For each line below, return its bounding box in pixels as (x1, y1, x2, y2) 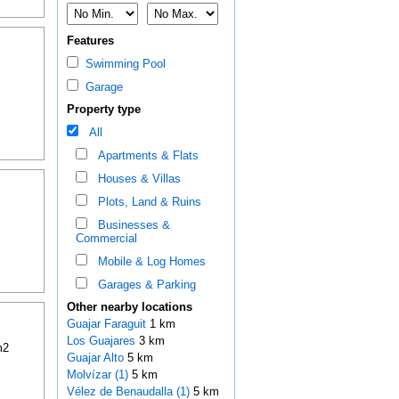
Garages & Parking (90, 278, 196, 292)
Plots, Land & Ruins (90, 195, 201, 209)
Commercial (75, 232, 137, 246)
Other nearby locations (66, 300, 192, 314)
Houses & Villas (90, 172, 181, 186)
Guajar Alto (66, 351, 127, 365)
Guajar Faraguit (66, 317, 150, 331)
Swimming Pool (77, 57, 166, 71)
